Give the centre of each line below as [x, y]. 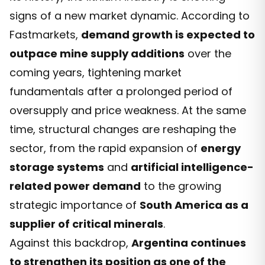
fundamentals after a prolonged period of [121, 91]
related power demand [75, 186]
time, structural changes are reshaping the [123, 129]
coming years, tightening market [96, 72]
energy [221, 148]
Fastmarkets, [45, 34]
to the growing [181, 186]
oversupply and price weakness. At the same [128, 110]
